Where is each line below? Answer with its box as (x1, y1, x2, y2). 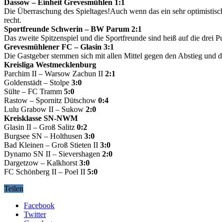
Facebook (24, 201, 55, 210)
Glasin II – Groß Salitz (4, 122, 75, 131)
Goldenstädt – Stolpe (4, 78, 69, 87)
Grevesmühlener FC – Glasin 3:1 (4, 42, 114, 51)
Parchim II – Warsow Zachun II (4, 69, 105, 78)
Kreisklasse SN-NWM (4, 113, 78, 122)
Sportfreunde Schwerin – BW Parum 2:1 (4, 24, 142, 33)
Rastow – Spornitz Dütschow (4, 96, 98, 105)
